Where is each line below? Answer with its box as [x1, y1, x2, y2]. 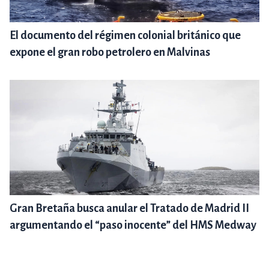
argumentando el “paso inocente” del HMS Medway [10, 219, 256, 232]
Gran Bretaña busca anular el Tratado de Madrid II [10, 202, 249, 215]
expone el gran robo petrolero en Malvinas [10, 46, 210, 59]
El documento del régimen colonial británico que [10, 29, 241, 42]
